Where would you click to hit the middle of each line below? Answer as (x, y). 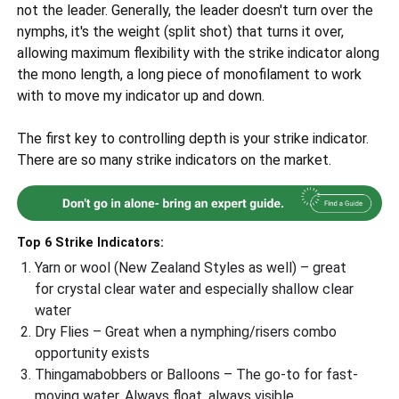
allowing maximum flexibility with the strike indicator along (199, 53)
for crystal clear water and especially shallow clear (195, 289)
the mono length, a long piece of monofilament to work (190, 74)
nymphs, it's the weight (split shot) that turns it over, (181, 32)
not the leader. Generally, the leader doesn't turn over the (195, 10)
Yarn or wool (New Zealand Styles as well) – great (191, 268)
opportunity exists (93, 354)
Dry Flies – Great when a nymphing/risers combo (186, 332)
